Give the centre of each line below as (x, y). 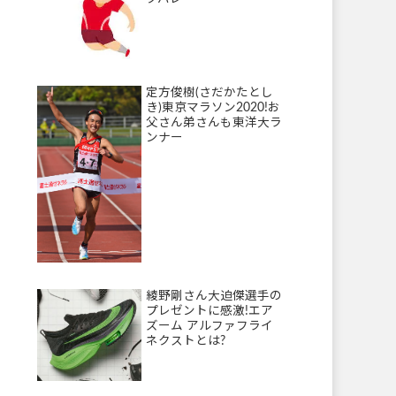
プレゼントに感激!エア (210, 311)
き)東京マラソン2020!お (213, 108)
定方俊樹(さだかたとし (210, 93)
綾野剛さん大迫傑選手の (214, 296)
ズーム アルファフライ (210, 326)
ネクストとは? (186, 341)
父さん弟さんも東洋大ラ (214, 123)
